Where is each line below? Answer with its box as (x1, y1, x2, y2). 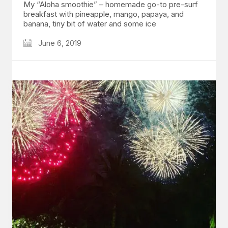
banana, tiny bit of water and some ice (23, 18, 156, 28)
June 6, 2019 (36, 38, 81, 47)
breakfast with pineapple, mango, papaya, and (23, 9, 184, 19)
